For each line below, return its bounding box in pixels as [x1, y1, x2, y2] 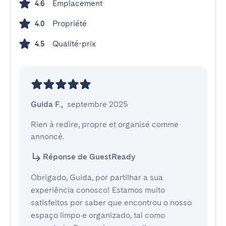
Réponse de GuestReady [43, 152, 135, 161]
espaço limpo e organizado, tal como [31, 210, 165, 220]
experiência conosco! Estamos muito [31, 185, 165, 195]
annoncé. [31, 132, 64, 141]
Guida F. [31, 99, 61, 109]
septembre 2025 [67, 99, 128, 109]
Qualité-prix [52, 39, 96, 48]
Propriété [52, 19, 87, 28]
